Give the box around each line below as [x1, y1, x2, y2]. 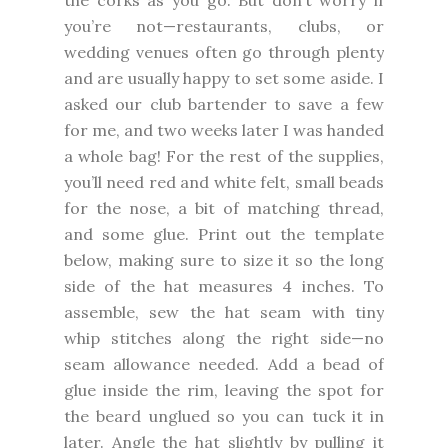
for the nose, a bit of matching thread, [64, 197, 384, 218]
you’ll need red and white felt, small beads [64, 171, 384, 192]
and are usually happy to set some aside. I [64, 67, 384, 88]
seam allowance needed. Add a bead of [64, 353, 384, 374]
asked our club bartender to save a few [64, 93, 384, 114]
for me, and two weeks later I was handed [64, 119, 384, 140]
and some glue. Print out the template [64, 223, 384, 244]
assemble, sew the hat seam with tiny [64, 301, 384, 322]
